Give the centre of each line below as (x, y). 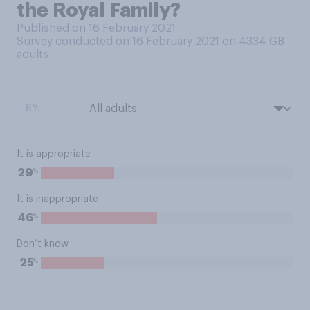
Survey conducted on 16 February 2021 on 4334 (143, 42)
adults (33, 55)
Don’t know (43, 244)
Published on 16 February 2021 (96, 28)
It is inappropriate (57, 199)
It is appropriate (54, 154)
